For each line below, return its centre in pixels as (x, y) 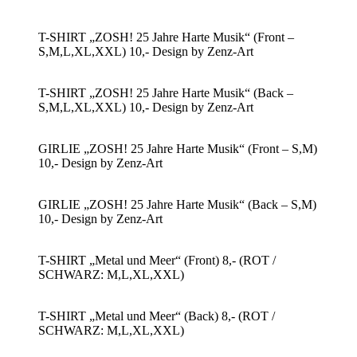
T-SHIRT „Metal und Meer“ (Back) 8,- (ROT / (157, 316)
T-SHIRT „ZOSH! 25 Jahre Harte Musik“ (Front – (166, 37)
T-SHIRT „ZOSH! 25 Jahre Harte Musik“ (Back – (166, 93)
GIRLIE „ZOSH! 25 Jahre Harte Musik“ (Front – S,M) (178, 149)
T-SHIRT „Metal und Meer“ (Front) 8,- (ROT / (157, 261)
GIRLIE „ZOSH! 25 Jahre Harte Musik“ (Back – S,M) (177, 205)
